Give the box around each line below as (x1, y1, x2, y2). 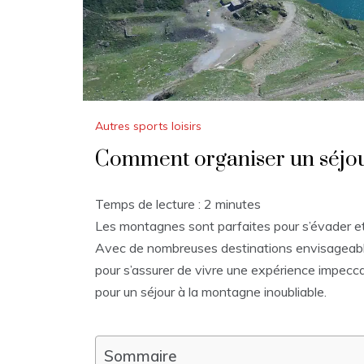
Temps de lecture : (95, 196, 204, 213)
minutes (215, 196, 261, 213)
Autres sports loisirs (95, 119, 201, 134)
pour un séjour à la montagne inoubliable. (95, 284, 327, 301)
